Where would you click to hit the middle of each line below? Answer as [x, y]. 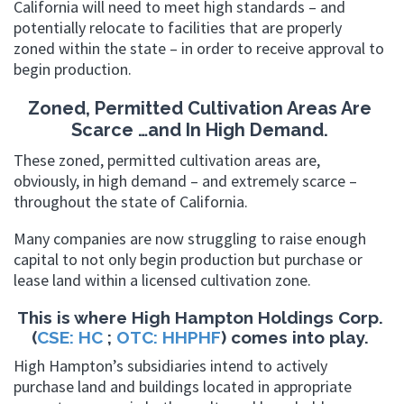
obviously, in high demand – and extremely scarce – [185, 180]
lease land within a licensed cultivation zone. [162, 280]
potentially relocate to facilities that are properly [178, 27]
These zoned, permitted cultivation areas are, [167, 160]
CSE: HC [72, 337]
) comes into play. [294, 337]
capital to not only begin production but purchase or [188, 259]
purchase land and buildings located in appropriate [183, 387]
